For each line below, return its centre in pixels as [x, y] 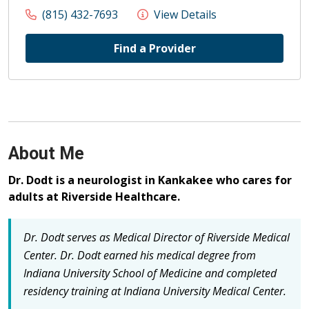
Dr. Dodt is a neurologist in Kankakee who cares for [150, 180]
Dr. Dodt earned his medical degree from [158, 256]
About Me [46, 154]
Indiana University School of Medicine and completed [150, 273]
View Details [184, 15]
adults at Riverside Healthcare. [94, 197]
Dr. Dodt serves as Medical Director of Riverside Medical [157, 238]
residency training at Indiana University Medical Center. [155, 291]
